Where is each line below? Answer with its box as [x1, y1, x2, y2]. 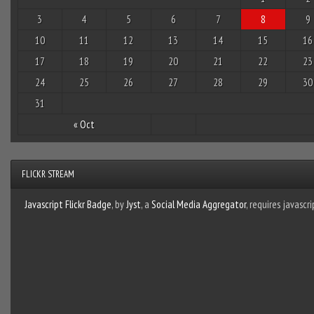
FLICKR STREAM [21, 168, 74, 180]
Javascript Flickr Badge [24, 197, 111, 211]
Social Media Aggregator [151, 197, 246, 211]
